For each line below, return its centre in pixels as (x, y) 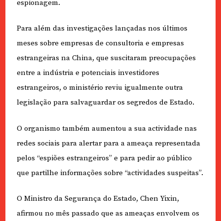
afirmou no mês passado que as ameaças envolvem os (108, 214)
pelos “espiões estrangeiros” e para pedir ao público (104, 158)
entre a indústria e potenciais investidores (88, 73)
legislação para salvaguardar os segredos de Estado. (105, 103)
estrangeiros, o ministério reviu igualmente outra (100, 88)
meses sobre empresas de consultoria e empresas (100, 43)
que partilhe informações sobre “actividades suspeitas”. (110, 173)
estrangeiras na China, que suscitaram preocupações (106, 58)
